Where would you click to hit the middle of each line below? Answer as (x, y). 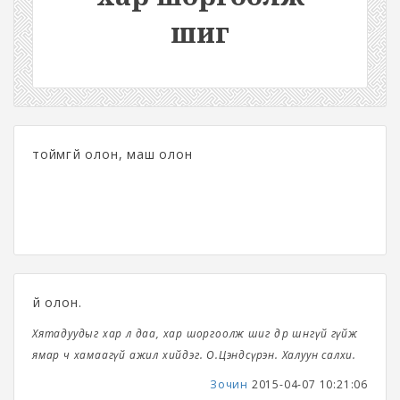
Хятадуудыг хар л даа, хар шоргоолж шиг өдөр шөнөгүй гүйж (195, 333)
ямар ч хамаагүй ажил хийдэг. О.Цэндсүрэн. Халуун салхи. (194, 354)
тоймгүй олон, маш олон (112, 154)
